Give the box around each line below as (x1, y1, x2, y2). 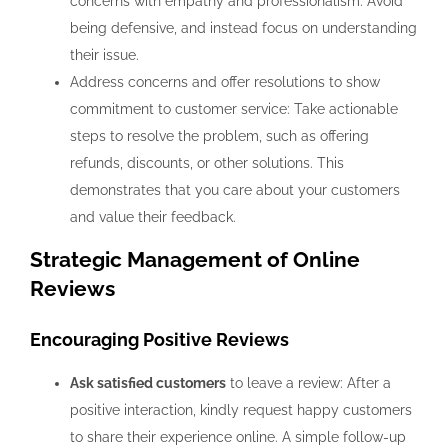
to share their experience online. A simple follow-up (70, 428, 406, 445)
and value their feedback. (70, 209, 236, 226)
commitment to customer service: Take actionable (70, 101, 398, 118)
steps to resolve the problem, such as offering (70, 128, 369, 145)
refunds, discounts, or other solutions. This (70, 155, 344, 172)
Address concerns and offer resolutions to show (70, 74, 380, 91)
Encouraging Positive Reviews (30, 328, 293, 350)
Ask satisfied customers (70, 374, 226, 391)
